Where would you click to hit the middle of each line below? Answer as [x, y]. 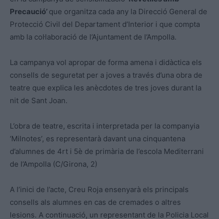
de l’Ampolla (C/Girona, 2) [54, 164]
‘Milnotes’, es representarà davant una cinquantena [98, 139]
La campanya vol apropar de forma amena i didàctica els [106, 63]
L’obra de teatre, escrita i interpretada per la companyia [105, 126]
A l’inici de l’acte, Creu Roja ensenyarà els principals [99, 190]
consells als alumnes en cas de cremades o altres [95, 202]
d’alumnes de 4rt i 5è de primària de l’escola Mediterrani [107, 152]
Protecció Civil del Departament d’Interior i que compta [105, 24]
